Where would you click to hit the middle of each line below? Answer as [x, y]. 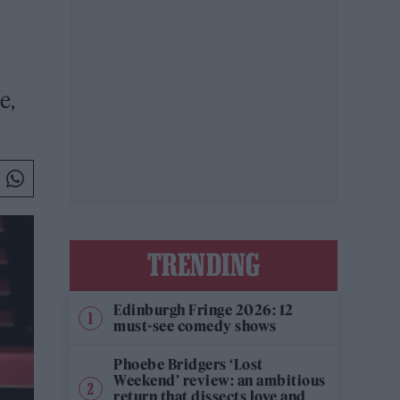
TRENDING [204, 264]
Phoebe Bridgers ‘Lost [188, 364]
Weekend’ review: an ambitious [220, 380]
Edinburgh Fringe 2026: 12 [204, 310]
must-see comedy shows [195, 326]
